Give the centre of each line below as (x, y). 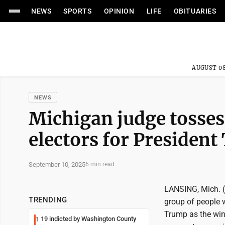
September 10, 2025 (57, 164)
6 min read (100, 164)
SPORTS (78, 11)
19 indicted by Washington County (88, 219)
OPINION (119, 11)
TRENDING (48, 200)
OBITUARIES (195, 11)
